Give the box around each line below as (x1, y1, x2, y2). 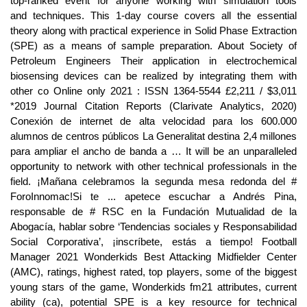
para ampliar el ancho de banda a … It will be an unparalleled (10, 145, 297, 157)
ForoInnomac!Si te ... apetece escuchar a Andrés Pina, (10, 191, 297, 202)
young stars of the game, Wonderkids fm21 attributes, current (10, 281, 297, 293)
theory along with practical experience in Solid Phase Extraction (10, 25, 297, 36)
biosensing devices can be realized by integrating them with (10, 70, 297, 82)
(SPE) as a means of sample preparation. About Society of (10, 40, 297, 51)
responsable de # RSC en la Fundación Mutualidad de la (10, 206, 297, 217)
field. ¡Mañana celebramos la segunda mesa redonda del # (10, 175, 297, 187)
